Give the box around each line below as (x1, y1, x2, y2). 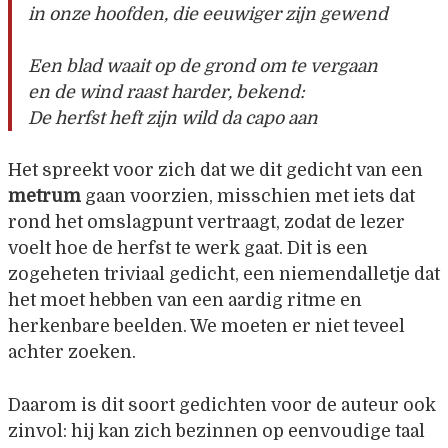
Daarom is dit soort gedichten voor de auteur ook (8, 394, 436, 415)
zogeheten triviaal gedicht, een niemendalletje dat (8, 264, 440, 285)
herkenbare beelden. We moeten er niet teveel (8, 316, 405, 337)
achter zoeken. (8, 342, 136, 363)
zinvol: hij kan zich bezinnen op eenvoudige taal (8, 420, 425, 441)
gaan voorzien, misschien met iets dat (81, 186, 415, 207)
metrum (8, 186, 81, 207)
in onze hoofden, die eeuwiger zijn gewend (28, 3, 388, 24)
